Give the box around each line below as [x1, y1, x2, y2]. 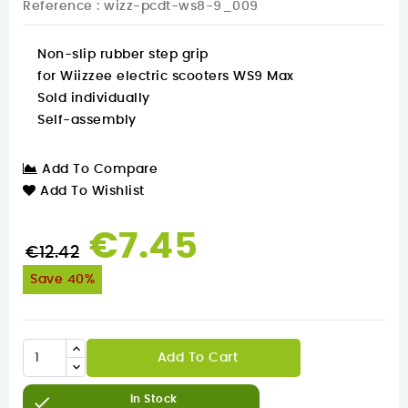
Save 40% [30, 273, 95, 287]
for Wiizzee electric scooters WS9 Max [37, 70, 294, 84]
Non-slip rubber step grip [37, 48, 209, 62]
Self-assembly [37, 114, 137, 127]
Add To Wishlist [40, 185, 145, 199]
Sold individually [37, 92, 150, 106]
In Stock [129, 393, 178, 405]
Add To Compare [42, 163, 158, 177]
